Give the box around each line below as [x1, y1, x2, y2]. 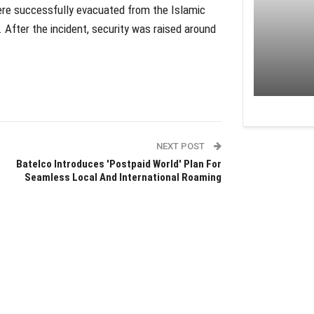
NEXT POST [156, 140, 207, 151]
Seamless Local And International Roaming [24, 170, 221, 184]
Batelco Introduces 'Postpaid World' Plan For [15, 157, 221, 170]
